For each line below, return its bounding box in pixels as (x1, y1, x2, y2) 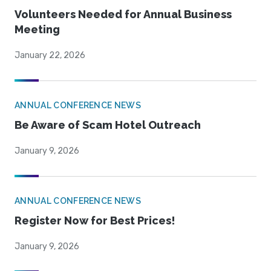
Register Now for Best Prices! (15, 214, 175, 227)
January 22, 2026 (15, 50, 85, 61)
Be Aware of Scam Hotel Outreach (15, 119, 201, 132)
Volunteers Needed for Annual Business (15, 8, 232, 21)
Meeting (15, 23, 60, 36)
